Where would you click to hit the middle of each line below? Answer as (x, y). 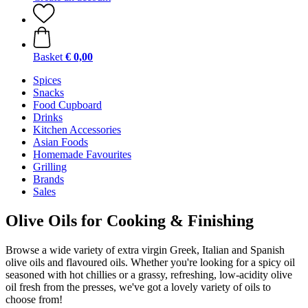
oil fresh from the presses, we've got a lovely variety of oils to (138, 287)
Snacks (48, 92)
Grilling (50, 167)
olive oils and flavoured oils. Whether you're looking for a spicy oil (150, 262)
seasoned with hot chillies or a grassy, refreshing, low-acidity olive (149, 274)
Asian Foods (60, 142)
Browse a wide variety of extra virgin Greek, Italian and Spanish (145, 250)
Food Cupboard (67, 105)
